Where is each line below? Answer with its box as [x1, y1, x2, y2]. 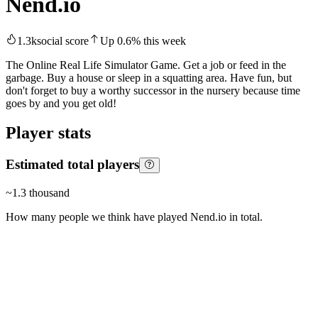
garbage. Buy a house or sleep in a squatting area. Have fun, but [6, 71, 292, 84]
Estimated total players [6, 157, 139, 172]
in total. [226, 211, 263, 224]
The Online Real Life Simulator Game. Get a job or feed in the [6, 58, 286, 71]
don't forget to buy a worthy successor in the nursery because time [6, 84, 300, 97]
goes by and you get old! [6, 97, 116, 109]
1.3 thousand [12, 187, 70, 199]
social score [37, 34, 89, 47]
